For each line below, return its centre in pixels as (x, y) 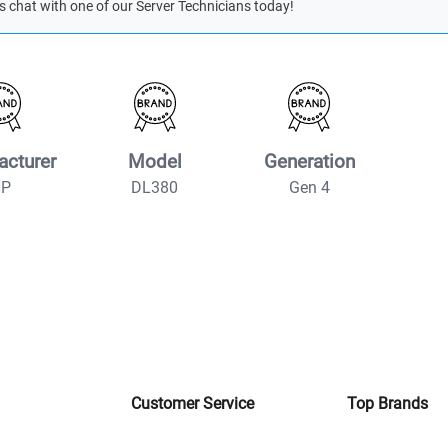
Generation (309, 161)
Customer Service (192, 403)
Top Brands (388, 403)
